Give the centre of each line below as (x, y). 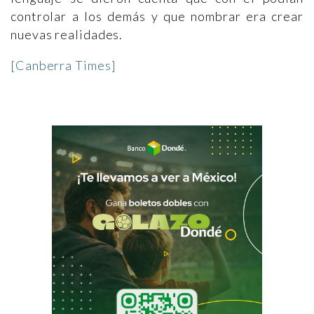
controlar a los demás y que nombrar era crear (157, 16)
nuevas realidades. (67, 34)
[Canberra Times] (63, 65)
